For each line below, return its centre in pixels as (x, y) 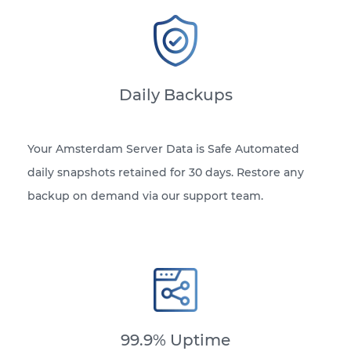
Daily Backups (175, 95)
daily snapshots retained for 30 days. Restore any (166, 173)
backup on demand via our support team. (145, 196)
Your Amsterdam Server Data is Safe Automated (163, 149)
